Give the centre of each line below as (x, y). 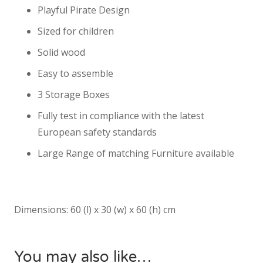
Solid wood (61, 53)
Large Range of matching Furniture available (136, 154)
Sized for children (76, 31)
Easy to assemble (75, 74)
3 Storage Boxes (74, 95)
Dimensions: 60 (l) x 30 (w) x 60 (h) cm (95, 210)
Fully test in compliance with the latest (121, 116)
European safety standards (97, 132)
